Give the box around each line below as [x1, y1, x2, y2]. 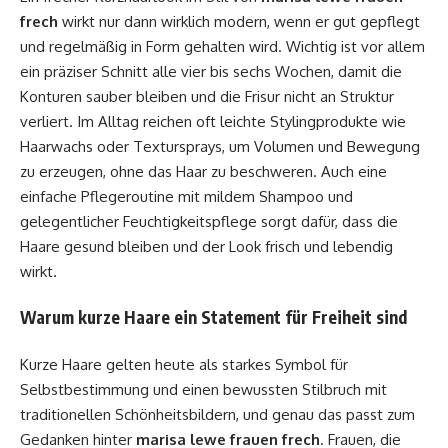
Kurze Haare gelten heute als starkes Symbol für [20, 354, 348, 374]
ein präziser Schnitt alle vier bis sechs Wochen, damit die [20, 61, 402, 81]
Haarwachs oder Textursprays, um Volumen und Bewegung [20, 136, 420, 156]
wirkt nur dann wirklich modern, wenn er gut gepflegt [58, 11, 420, 31]
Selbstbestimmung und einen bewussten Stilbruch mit [20, 379, 387, 399]
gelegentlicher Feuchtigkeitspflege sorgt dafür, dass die [20, 211, 398, 231]
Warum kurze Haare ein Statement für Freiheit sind [20, 306, 407, 328]
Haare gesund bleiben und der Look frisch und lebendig [20, 236, 393, 256]
